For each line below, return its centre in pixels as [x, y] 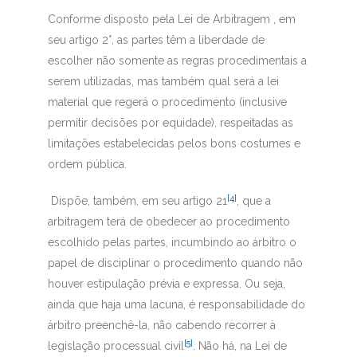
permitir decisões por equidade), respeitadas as [170, 123]
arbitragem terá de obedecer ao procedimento [169, 222]
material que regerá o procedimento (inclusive [167, 102]
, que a [253, 201]
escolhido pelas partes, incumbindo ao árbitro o [172, 243]
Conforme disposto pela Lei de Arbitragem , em [171, 20]
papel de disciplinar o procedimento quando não [175, 263]
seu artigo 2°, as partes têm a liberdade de [156, 40]
